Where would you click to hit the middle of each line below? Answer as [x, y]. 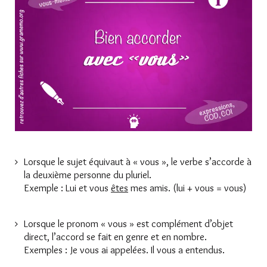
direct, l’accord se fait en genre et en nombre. [115, 237]
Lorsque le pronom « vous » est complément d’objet [128, 224]
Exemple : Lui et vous [67, 188]
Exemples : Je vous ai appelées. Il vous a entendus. [124, 250]
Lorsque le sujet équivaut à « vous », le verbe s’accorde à [138, 162]
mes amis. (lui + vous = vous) [187, 188]
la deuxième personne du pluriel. [88, 175]
